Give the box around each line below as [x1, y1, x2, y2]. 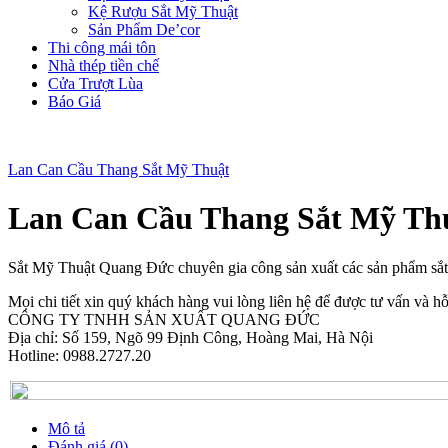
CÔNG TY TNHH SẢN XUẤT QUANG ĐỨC [8, 310, 320, 328]
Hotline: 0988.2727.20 [8, 346, 151, 364]
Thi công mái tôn [48, 39, 156, 56]
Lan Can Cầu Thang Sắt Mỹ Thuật [8, 161, 229, 178]
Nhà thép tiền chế [48, 57, 159, 74]
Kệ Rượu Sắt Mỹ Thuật [88, 3, 238, 20]
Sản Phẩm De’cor [88, 21, 200, 38]
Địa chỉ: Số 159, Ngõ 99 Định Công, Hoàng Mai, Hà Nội [8, 328, 373, 346]
